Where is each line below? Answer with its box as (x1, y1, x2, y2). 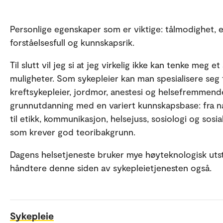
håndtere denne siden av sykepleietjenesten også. (10, 162, 214, 174)
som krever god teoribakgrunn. (10, 126, 135, 138)
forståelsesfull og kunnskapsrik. (10, 37, 134, 48)
